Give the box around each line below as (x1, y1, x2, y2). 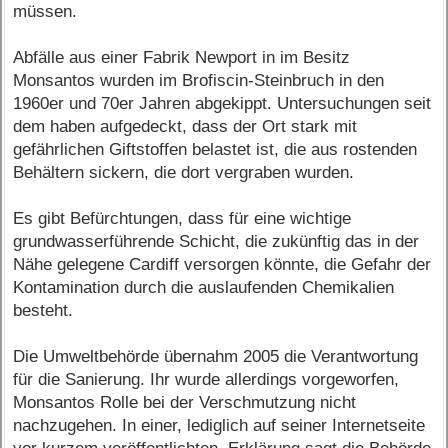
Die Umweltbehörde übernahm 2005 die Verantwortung (13, 347, 419, 367)
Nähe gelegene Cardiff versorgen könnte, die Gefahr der (13, 255, 432, 275)
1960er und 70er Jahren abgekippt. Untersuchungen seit (13, 94, 432, 114)
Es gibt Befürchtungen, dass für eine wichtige (13, 209, 352, 229)
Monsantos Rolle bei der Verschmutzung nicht (13, 393, 357, 413)
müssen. (13, 2, 78, 22)
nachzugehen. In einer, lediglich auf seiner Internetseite (13, 416, 426, 436)
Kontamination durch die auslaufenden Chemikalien (13, 278, 395, 298)
